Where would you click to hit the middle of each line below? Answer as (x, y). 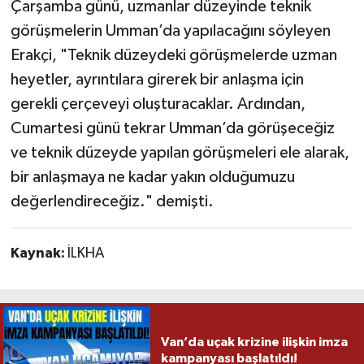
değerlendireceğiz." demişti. (112, 202)
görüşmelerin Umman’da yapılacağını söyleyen (170, 31)
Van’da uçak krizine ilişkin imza (254, 342)
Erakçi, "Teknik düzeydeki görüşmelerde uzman (173, 56)
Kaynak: (39, 254)
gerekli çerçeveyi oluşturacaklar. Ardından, (158, 104)
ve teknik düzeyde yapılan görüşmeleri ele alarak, (180, 153)
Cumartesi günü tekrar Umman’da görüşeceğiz (172, 129)
